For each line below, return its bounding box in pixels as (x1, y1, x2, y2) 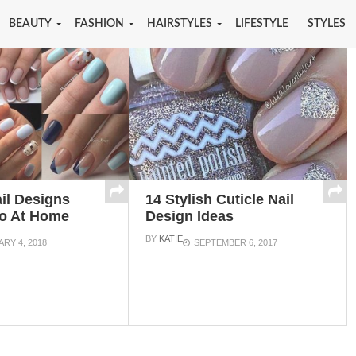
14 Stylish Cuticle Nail (145, 191, 294, 207)
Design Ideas (145, 207, 234, 224)
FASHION (75, 18, 124, 29)
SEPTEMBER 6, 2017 (193, 237, 277, 247)
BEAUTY (9, 18, 52, 29)
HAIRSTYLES (147, 18, 212, 29)
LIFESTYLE (235, 18, 288, 29)
